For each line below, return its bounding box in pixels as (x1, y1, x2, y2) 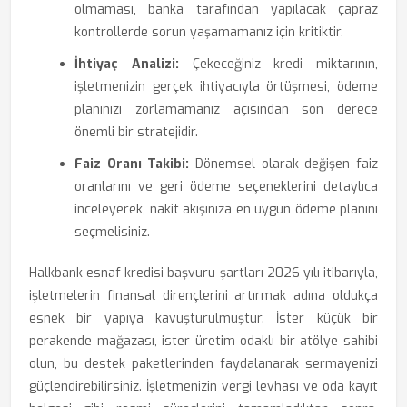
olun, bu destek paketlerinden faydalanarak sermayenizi (29, 355, 378, 372)
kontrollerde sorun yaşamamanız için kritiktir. (74, 24, 343, 41)
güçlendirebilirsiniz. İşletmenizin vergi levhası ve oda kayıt (29, 378, 378, 395)
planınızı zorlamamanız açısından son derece (74, 101, 378, 118)
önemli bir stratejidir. (74, 124, 198, 141)
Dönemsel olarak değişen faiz (189, 155, 379, 173)
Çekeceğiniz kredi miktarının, (178, 55, 378, 73)
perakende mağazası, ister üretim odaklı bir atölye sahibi (29, 333, 378, 350)
